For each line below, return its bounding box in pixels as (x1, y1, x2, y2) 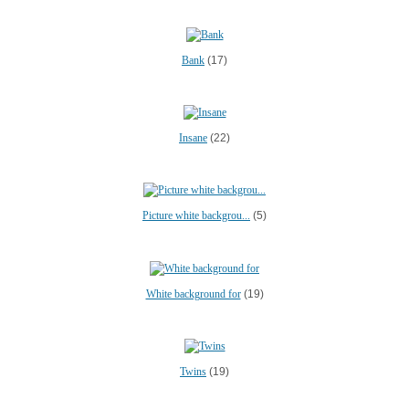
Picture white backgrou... (142, 209, 250, 223)
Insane (179, 131, 207, 144)
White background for (145, 287, 241, 300)
